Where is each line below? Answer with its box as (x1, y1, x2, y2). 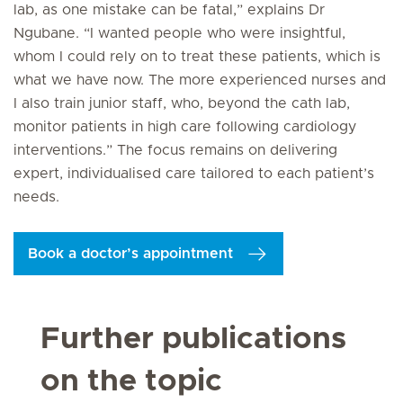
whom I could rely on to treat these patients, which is (13, 49, 381, 64)
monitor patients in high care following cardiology (13, 120, 356, 134)
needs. (13, 190, 59, 204)
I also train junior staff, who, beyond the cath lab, (13, 96, 350, 111)
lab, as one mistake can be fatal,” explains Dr (13, 3, 325, 17)
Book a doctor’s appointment (28, 246, 233, 261)
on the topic (40, 366, 222, 397)
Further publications (40, 324, 346, 354)
